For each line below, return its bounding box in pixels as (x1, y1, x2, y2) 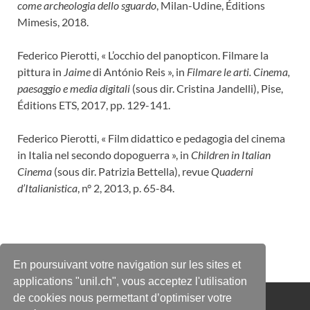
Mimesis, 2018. (17, 15, 89, 28)
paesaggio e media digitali (17, 81, 132, 95)
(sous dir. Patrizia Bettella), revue (52, 164, 211, 178)
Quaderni (211, 164, 253, 178)
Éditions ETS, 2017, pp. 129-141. (17, 98, 170, 111)
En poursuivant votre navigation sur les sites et (13, 258, 241, 271)
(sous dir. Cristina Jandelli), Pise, (132, 81, 283, 95)
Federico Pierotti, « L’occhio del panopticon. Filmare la (17, 48, 268, 62)
